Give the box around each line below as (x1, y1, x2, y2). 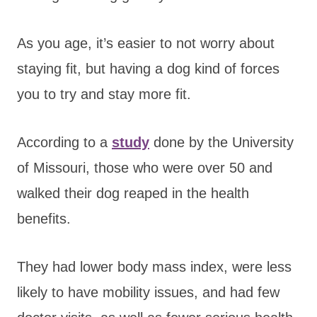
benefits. (17, 210, 71, 226)
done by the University (149, 134, 294, 150)
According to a (17, 134, 112, 150)
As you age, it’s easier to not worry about (17, 35, 275, 51)
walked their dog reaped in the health (17, 185, 249, 201)
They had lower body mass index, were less (17, 258, 292, 275)
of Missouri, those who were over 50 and (17, 159, 272, 175)
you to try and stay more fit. (17, 86, 195, 102)
